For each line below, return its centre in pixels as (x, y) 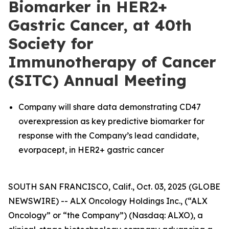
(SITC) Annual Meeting (97, 80)
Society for (51, 43)
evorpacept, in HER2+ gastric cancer (91, 150)
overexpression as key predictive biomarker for (111, 121)
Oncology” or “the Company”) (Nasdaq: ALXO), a (106, 215)
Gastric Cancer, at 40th (100, 25)
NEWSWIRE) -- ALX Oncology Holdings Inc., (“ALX (108, 201)
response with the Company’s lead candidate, (109, 135)
